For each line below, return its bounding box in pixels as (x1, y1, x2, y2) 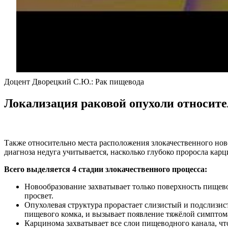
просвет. (24, 191, 53, 201)
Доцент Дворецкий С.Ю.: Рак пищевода (4, 77, 144, 86)
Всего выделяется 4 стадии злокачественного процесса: (4, 165, 207, 174)
